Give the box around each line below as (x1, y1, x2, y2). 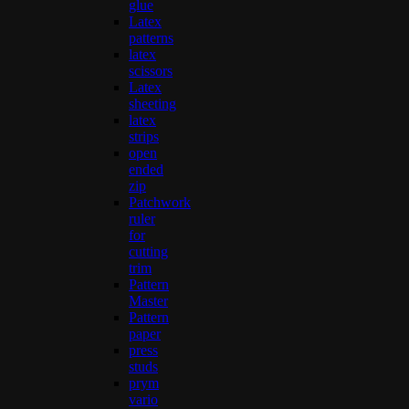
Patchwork (129, 194, 191, 210)
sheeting (129, 95, 176, 111)
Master (129, 292, 168, 309)
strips (129, 128, 159, 144)
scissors (129, 62, 173, 79)
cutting (129, 243, 168, 259)
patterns (129, 29, 173, 46)
